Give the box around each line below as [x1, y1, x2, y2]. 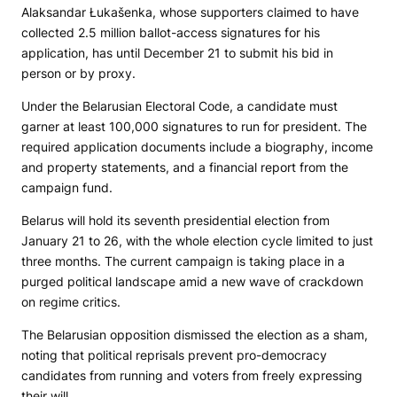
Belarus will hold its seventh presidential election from [21, 213, 330, 229]
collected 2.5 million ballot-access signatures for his [21, 25, 320, 41]
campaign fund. [21, 180, 113, 196]
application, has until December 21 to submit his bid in [21, 45, 333, 61]
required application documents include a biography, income [21, 139, 373, 155]
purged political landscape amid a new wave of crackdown [21, 274, 363, 290]
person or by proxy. [21, 66, 136, 82]
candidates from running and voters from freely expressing [21, 368, 362, 384]
